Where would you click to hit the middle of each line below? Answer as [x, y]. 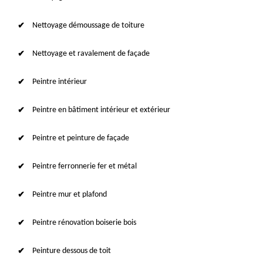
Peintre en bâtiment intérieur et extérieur [101, 110]
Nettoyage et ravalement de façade [91, 53]
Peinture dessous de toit [72, 251]
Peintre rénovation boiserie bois [84, 222]
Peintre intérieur [60, 82]
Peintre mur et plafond [70, 194]
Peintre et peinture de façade [81, 138]
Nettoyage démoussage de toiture [88, 25]
